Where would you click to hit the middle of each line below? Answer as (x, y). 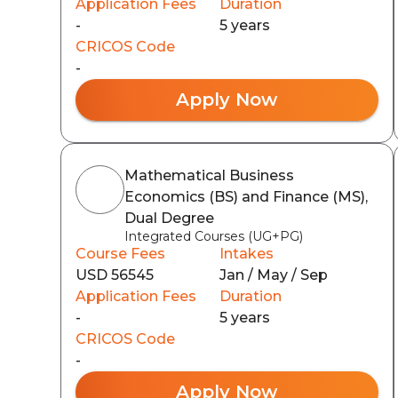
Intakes (247, 253)
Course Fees (120, 253)
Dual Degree (169, 218)
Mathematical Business (209, 175)
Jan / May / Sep (274, 275)
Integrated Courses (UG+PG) (214, 236)
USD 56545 (115, 275)
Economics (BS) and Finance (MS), (246, 196)
